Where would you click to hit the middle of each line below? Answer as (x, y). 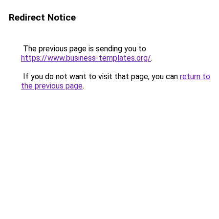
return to (195, 77)
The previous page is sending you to (84, 49)
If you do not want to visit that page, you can (100, 77)
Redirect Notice (42, 17)
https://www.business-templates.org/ (86, 58)
